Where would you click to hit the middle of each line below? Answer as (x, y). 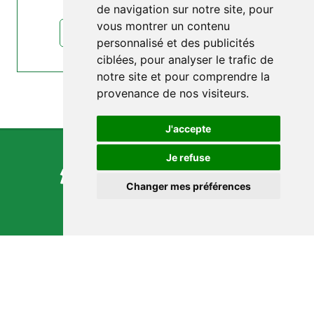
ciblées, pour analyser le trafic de (185, 60)
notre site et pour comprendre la (183, 76)
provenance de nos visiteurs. (172, 93)
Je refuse (189, 157)
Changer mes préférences (188, 186)
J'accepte (189, 129)
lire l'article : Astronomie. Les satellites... (157, 33)
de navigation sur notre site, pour (185, 9)
